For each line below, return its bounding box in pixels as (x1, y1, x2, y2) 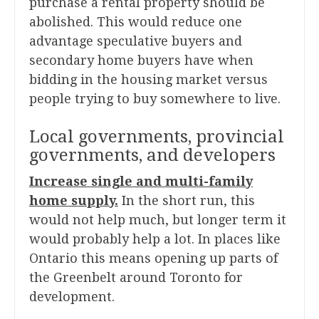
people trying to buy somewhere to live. (29, 91, 281, 107)
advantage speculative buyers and (29, 33, 242, 49)
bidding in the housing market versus (29, 72, 268, 88)
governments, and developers (29, 145, 276, 166)
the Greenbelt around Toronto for (29, 270, 243, 286)
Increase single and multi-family (29, 174, 253, 189)
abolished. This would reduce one (29, 14, 242, 30)
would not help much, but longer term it (29, 212, 286, 228)
